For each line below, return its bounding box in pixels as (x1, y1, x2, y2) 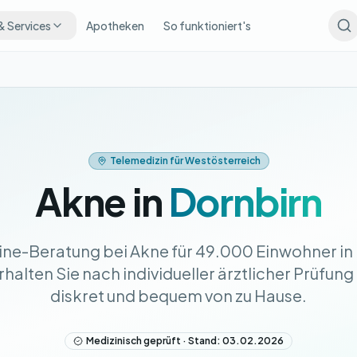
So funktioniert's (163, 18, 251, 33)
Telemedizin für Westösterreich (109, 155, 261, 167)
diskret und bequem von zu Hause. (50, 285, 307, 305)
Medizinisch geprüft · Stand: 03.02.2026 (86, 335, 284, 347)
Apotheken (85, 18, 144, 33)
